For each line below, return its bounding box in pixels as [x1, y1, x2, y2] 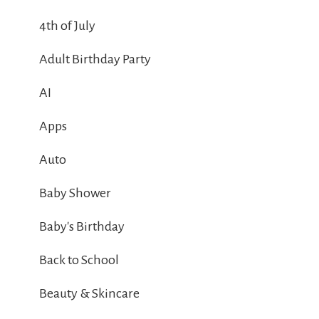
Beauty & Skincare [39, 286, 140, 301]
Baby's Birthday [39, 219, 125, 234]
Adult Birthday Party [39, 52, 151, 67]
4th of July [39, 19, 95, 33]
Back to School [39, 253, 119, 268]
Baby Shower [39, 186, 111, 201]
